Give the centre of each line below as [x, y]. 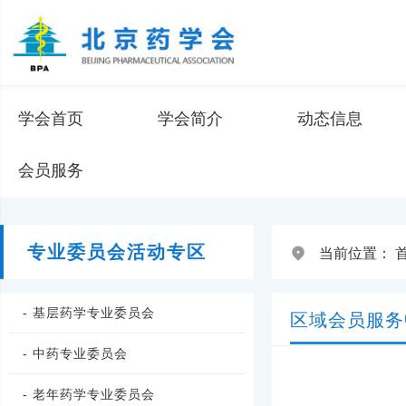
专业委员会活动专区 [117, 252]
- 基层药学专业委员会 [89, 313]
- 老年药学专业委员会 [89, 394]
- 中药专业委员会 [75, 353]
